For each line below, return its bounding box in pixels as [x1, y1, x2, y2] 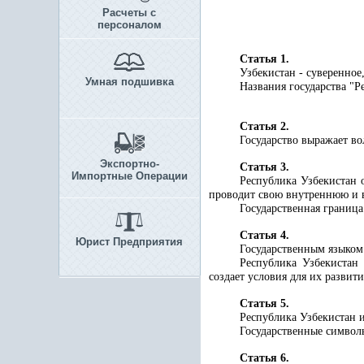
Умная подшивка [84, 76, 174, 88]
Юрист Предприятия [76, 236, 183, 248]
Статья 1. [240, 53, 289, 65]
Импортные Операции [71, 170, 188, 182]
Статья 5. [240, 297, 289, 310]
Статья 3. [240, 161, 289, 173]
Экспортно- [99, 158, 159, 170]
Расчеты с [102, 6, 156, 19]
